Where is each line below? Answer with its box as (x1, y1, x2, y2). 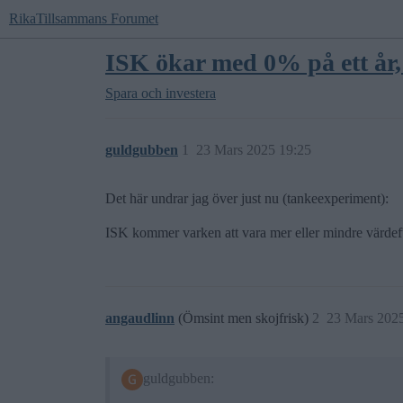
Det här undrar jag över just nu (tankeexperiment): (105, 191, 389, 206)
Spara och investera (105, 85, 216, 101)
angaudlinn (105, 310, 175, 326)
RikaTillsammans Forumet (9, 11, 158, 26)
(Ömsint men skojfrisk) (178, 310, 312, 326)
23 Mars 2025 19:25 (196, 142, 311, 157)
